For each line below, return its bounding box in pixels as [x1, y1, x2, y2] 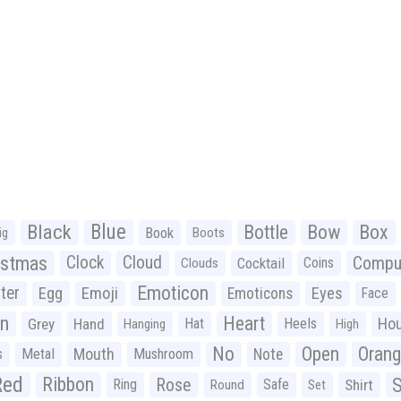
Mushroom [133, 345, 193, 363]
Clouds [181, 254, 218, 271]
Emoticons [227, 284, 293, 303]
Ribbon [42, 372, 94, 396]
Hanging [124, 315, 166, 332]
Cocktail [237, 253, 285, 272]
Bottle [243, 220, 288, 243]
